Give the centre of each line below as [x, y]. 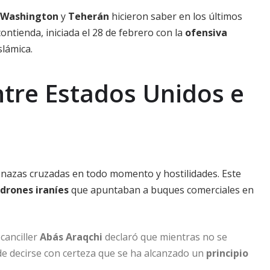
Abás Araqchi [71, 237]
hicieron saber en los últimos [176, 16]
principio [227, 253]
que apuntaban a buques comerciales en [161, 190]
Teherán [89, 16]
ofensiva [206, 32]
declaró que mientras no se [165, 237]
